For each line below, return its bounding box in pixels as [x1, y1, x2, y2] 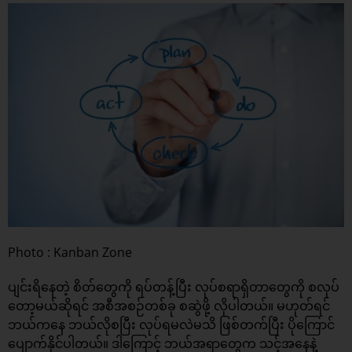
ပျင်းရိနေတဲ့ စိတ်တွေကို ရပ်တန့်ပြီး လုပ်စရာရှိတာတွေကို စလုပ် [8, 278, 339, 296]
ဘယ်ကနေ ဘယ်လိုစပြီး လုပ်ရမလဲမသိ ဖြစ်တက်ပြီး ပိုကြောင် [8, 316, 335, 334]
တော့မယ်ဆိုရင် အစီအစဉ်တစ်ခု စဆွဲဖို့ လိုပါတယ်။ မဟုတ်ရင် [8, 297, 330, 315]
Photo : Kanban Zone [8, 244, 132, 262]
